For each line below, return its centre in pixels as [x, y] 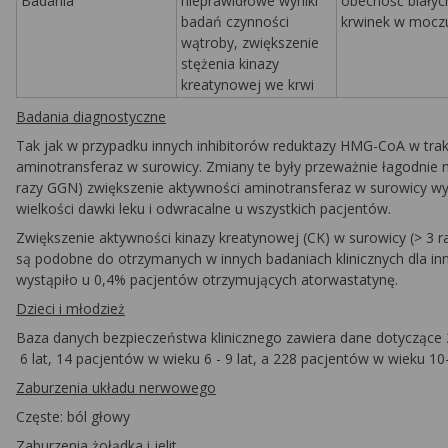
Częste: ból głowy [73, 416]
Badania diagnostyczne [91, 116]
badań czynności [235, 21]
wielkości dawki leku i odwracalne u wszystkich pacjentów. [203, 208]
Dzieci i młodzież [70, 308]
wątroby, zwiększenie [250, 42]
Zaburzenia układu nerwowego [116, 387]
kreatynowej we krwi [247, 84]
